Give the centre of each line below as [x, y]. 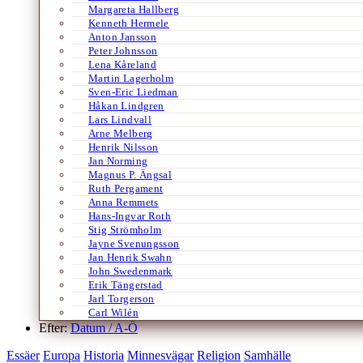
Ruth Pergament [126, 188]
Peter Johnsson [123, 50]
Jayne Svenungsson [134, 243]
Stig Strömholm [125, 229]
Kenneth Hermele [129, 23]
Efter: [55, 327]
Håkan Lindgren [126, 105]
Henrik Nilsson [124, 147]
